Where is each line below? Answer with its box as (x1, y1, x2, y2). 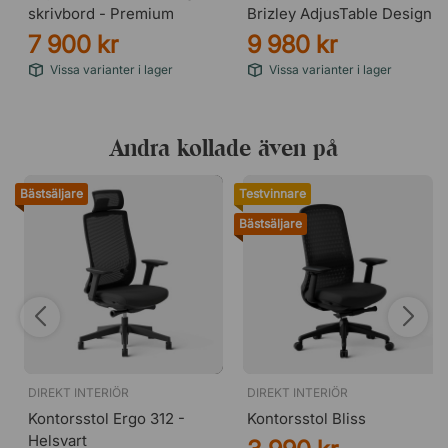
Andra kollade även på (110, 133, 338, 162)
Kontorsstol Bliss (247, 409, 366, 428)
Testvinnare (239, 186, 306, 201)
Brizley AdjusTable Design (247, 4, 432, 23)
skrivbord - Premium (28, 4, 174, 23)
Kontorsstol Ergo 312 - (28, 409, 185, 428)
